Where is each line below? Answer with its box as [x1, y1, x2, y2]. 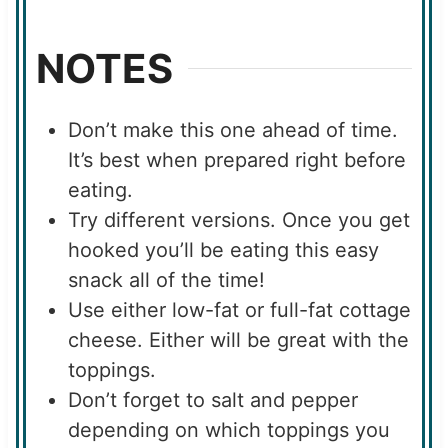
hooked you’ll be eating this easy [67, 237, 379, 262]
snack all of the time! [67, 267, 265, 292]
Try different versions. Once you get [67, 207, 410, 232]
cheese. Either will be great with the [67, 327, 409, 352]
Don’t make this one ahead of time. [67, 117, 398, 142]
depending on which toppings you [67, 417, 390, 442]
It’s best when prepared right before [67, 147, 406, 172]
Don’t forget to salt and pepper [67, 387, 358, 412]
